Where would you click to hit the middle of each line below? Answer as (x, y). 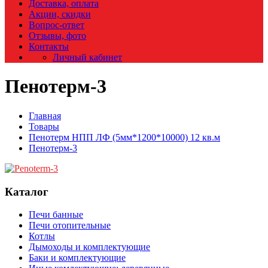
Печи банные (56, 215)
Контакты (49, 46)
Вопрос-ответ (57, 25)
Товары (44, 126)
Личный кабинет (87, 57)
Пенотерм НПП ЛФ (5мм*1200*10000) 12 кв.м (124, 137)
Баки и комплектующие (77, 258)
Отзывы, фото (57, 36)
